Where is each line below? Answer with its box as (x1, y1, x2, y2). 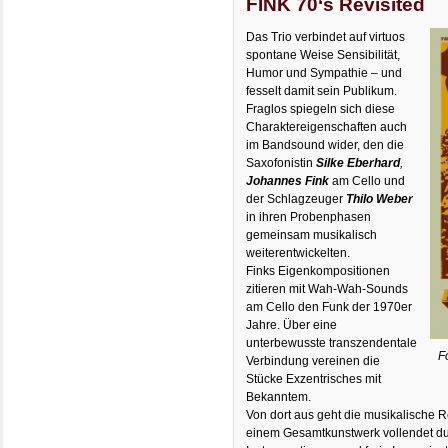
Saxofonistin (246, 156, 317, 171)
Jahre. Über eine (246, 318, 338, 333)
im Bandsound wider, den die (246, 138, 405, 153)
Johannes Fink (246, 174, 330, 189)
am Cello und (329, 174, 406, 189)
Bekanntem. (246, 390, 312, 405)
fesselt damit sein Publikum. (246, 84, 398, 99)
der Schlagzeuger (246, 192, 344, 207)
